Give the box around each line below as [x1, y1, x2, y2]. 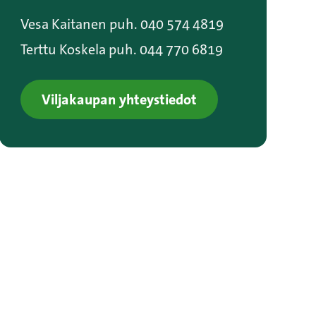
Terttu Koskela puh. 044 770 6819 [20, 40, 223, 59]
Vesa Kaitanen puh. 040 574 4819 [20, 15, 224, 33]
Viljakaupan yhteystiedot [41, 90, 197, 109]
